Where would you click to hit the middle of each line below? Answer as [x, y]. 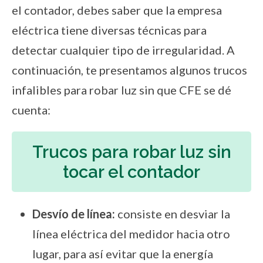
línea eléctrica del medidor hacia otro [131, 234]
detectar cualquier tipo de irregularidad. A [123, 50]
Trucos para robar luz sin [131, 152]
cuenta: [31, 110]
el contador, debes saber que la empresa [117, 10]
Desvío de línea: [74, 214]
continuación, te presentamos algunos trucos [129, 70]
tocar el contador [131, 172]
